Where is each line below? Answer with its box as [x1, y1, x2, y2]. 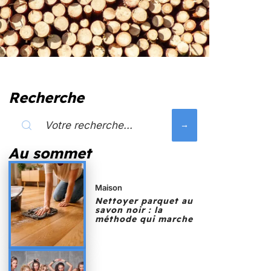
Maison [95, 183, 123, 193]
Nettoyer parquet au [95, 195, 194, 207]
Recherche [8, 88, 84, 106]
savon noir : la [95, 204, 163, 216]
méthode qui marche [95, 214, 194, 225]
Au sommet [8, 144, 91, 162]
